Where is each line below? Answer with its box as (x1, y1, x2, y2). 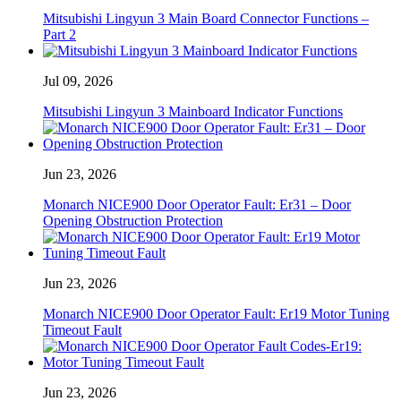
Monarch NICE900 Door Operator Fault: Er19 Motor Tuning (43, 305, 389, 321)
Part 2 (43, 26, 76, 42)
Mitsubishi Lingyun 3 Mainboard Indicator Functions (43, 103, 343, 119)
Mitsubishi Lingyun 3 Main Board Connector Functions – (43, 10, 369, 26)
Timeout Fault (43, 321, 122, 337)
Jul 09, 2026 (43, 73, 113, 89)
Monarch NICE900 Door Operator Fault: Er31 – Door (43, 196, 351, 212)
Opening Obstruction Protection (43, 212, 223, 228)
